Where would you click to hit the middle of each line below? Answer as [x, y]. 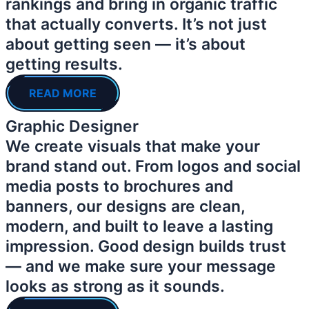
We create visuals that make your [133, 147]
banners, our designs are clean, [125, 207]
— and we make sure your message [141, 267]
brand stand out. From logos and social [153, 167]
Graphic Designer [72, 127]
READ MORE [63, 93]
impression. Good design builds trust [146, 247]
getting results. [64, 64]
